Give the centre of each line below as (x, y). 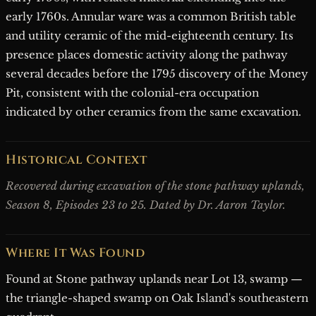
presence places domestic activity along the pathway (147, 55)
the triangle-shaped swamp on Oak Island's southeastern (157, 298)
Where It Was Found (75, 253)
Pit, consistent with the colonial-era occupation (132, 93)
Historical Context (76, 160)
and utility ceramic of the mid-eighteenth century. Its (150, 36)
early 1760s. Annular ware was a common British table (151, 17)
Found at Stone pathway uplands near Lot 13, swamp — (154, 279)
